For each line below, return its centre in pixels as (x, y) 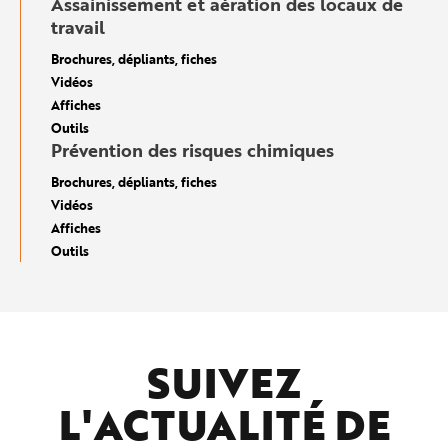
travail (78, 26)
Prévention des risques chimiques (192, 149)
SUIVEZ (224, 382)
